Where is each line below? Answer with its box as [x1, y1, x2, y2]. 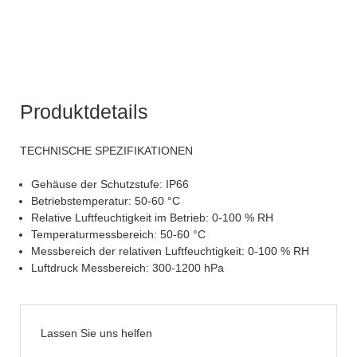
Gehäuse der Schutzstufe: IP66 [31, 178, 189, 191]
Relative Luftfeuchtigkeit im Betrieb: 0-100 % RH [31, 211, 273, 225]
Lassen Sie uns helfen [41, 327, 152, 340]
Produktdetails [20, 100, 148, 124]
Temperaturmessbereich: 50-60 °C [31, 228, 206, 241]
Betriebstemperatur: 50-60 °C [31, 194, 180, 208]
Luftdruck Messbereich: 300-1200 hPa [31, 261, 224, 275]
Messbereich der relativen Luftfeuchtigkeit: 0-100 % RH [31, 245, 309, 258]
